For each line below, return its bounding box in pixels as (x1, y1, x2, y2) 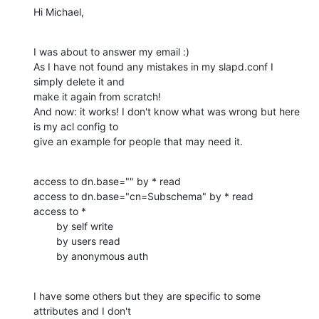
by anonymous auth (56, 249, 148, 262)
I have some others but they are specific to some (33, 289, 261, 302)
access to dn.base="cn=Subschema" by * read (33, 189, 253, 202)
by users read (33, 234, 56, 247)
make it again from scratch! (33, 90, 161, 103)
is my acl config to (33, 120, 118, 132)
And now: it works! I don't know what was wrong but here (33, 105, 300, 117)
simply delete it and (33, 75, 125, 88)
